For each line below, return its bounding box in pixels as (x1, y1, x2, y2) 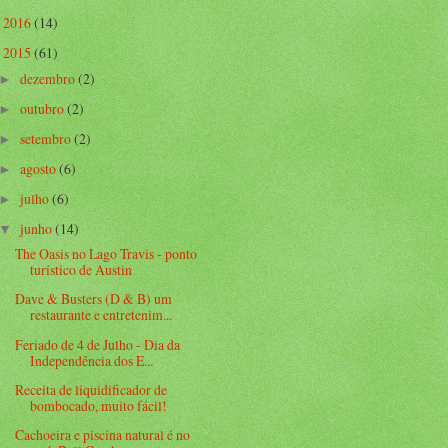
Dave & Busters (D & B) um (15, 289, 173, 309)
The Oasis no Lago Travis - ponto (15, 244, 198, 264)
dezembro (19, 68, 78, 88)
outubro (19, 98, 67, 118)
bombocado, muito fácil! (30, 395, 168, 415)
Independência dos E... (30, 350, 154, 370)
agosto (19, 158, 59, 178)
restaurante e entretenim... (30, 305, 173, 325)
